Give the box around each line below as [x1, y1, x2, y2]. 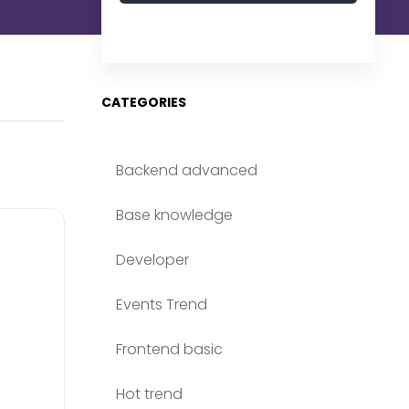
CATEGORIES [101, 93, 186, 111]
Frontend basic [116, 339, 223, 360]
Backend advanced [116, 160, 257, 181]
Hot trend [116, 383, 183, 404]
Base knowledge [116, 204, 233, 225]
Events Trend [116, 294, 207, 315]
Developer [116, 249, 189, 270]
